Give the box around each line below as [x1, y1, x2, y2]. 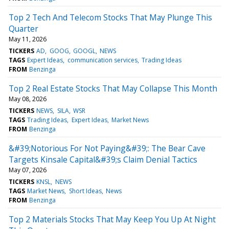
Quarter [9, 22, 38, 34]
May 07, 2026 [9, 165, 47, 174]
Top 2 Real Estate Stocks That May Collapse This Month [9, 82, 217, 94]
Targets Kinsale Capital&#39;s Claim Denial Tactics [9, 153, 197, 165]
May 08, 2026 [9, 94, 47, 103]
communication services [67, 55, 138, 64]
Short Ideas [68, 186, 102, 195]
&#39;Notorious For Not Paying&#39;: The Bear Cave [9, 142, 205, 154]
